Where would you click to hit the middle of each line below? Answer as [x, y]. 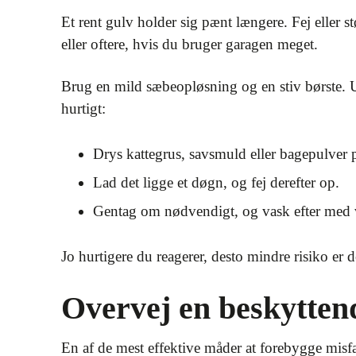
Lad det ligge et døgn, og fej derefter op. [216, 182]
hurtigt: [83, 108]
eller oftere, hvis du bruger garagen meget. [190, 44]
